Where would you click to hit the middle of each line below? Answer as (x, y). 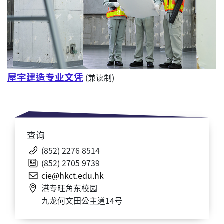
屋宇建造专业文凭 (45, 76)
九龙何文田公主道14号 (82, 200)
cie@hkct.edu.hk (73, 175)
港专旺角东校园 (69, 188)
